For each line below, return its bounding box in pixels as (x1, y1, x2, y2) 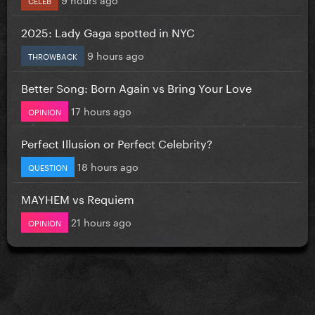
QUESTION (28, 160, 67, 173)
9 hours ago (87, 46, 144, 63)
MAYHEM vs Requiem (21, 188, 134, 207)
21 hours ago (71, 213, 131, 229)
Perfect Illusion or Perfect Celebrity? (21, 133, 212, 151)
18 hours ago (77, 157, 139, 174)
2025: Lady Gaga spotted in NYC (21, 22, 195, 40)
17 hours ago (71, 102, 131, 118)
